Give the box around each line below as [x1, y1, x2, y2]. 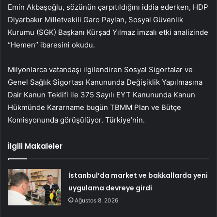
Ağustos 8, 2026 [75, 196, 119, 204]
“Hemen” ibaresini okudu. [8, 40, 95, 49]
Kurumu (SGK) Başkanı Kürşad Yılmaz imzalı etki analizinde [8, 27, 208, 37]
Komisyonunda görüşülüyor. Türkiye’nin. [8, 115, 145, 124]
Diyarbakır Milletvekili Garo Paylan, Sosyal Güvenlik [8, 15, 183, 24]
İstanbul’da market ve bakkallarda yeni [68, 170, 208, 180]
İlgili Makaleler [8, 140, 62, 151]
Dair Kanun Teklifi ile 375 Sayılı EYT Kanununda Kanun [8, 90, 195, 99]
